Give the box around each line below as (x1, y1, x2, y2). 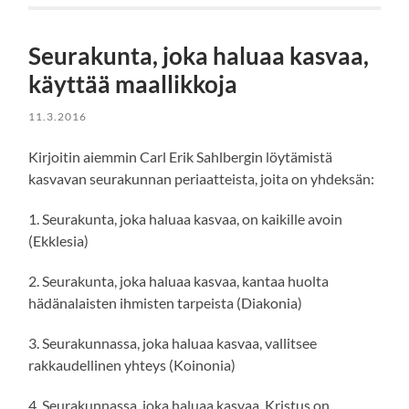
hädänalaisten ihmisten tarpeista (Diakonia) (28, 294, 303, 312)
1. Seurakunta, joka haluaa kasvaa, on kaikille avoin (28, 210, 343, 228)
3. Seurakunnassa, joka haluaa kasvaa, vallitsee (28, 334, 318, 352)
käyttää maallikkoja (28, 69, 238, 100)
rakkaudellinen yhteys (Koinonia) (28, 356, 236, 374)
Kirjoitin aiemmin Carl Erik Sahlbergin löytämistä (28, 148, 333, 166)
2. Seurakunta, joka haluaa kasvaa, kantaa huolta (28, 272, 330, 290)
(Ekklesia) (28, 232, 89, 250)
